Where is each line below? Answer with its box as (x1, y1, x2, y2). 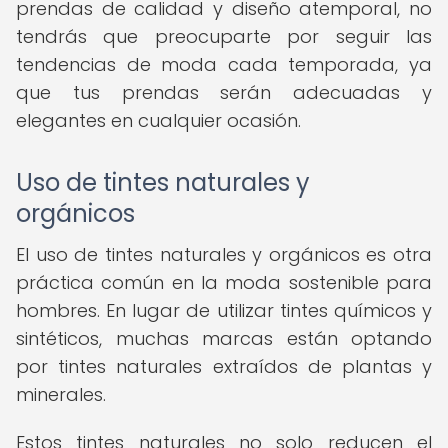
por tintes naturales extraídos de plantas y (16, 354, 432, 379)
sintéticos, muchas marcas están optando (16, 326, 432, 351)
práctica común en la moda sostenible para (16, 270, 432, 295)
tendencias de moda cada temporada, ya (16, 52, 432, 77)
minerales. (16, 382, 106, 407)
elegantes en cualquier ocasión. (16, 108, 301, 133)
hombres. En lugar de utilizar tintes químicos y (16, 298, 432, 323)
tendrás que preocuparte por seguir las (16, 24, 432, 49)
